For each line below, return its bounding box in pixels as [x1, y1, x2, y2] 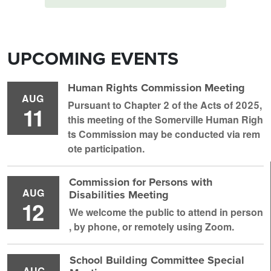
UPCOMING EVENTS [7, 45, 178, 73]
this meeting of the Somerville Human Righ [68, 113, 263, 127]
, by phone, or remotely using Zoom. [69, 220, 234, 234]
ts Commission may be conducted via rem [68, 127, 260, 142]
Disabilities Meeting [69, 187, 169, 203]
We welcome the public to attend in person [69, 205, 263, 220]
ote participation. [68, 142, 145, 156]
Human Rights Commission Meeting [68, 80, 245, 96]
